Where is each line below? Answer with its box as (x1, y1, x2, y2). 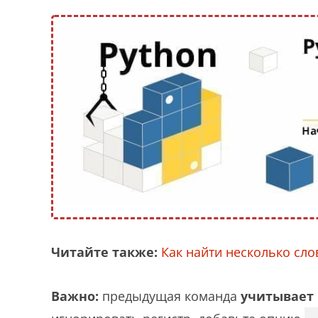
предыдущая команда (99, 287, 241, 305)
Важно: (51, 287, 99, 305)
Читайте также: (51, 243, 158, 261)
